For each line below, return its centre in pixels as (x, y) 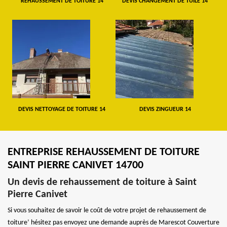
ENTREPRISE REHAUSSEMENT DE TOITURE (104, 152)
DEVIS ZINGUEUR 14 (165, 109)
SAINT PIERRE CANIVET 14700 (75, 165)
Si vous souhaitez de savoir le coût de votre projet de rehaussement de (107, 210)
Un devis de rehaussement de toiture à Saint (102, 182)
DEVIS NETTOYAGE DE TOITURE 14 (62, 109)
